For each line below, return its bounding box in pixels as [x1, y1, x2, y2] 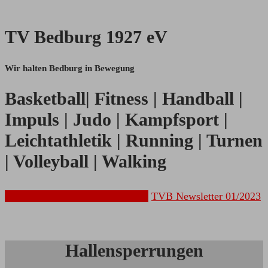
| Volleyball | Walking [5, 152, 166, 172]
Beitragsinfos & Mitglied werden [5, 190, 148, 203]
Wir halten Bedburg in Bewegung [5, 63, 135, 73]
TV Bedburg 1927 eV [5, 28, 167, 47]
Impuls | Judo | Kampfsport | [5, 110, 228, 130]
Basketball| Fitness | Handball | [5, 89, 243, 109]
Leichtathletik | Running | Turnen [5, 131, 263, 151]
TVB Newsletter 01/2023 [151, 190, 261, 203]
